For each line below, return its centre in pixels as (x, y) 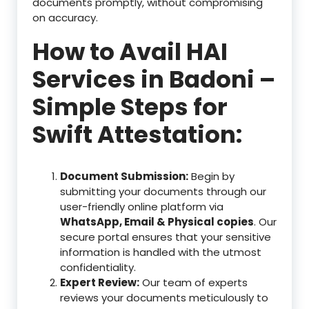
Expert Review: (100, 283)
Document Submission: (124, 177)
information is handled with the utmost (161, 252)
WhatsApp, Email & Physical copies (157, 222)
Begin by (211, 177)
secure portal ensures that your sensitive (166, 237)
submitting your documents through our (163, 192)
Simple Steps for (130, 107)
